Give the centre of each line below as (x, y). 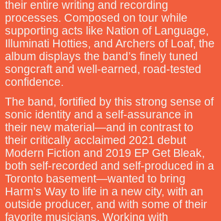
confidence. (34, 82)
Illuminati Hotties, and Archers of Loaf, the (110, 43)
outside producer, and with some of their (106, 204)
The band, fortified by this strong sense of (109, 102)
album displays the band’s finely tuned (101, 56)
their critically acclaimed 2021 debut (95, 140)
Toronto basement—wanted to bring (95, 179)
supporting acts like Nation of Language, (107, 31)
